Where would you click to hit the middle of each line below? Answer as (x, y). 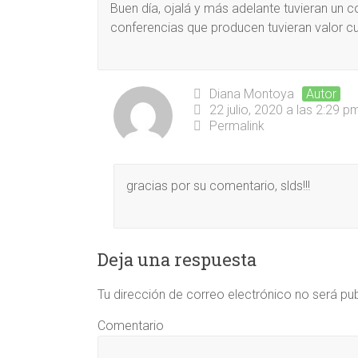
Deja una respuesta (177, 259)
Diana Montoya (252, 94)
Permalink (237, 126)
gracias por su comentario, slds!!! (218, 186)
